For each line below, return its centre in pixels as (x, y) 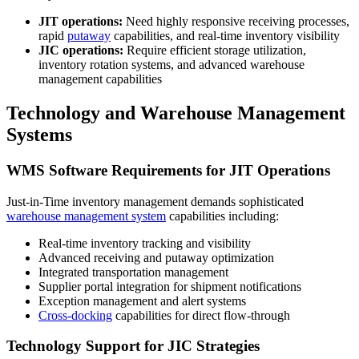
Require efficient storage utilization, (215, 50)
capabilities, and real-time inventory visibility (225, 36)
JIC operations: (81, 50)
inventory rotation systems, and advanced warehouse (171, 65)
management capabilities (100, 79)
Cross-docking (75, 315)
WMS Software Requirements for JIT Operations (168, 170)
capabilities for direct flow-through (201, 315)
